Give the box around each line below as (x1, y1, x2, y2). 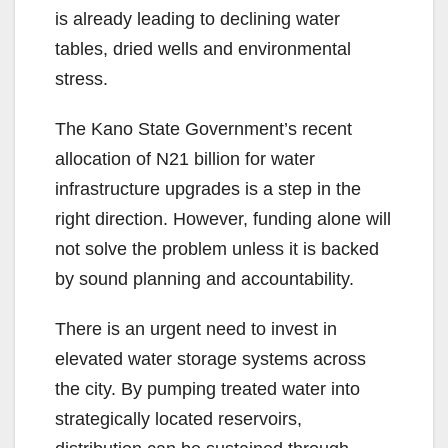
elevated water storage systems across (55, 349, 366, 370)
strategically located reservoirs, (55, 409, 302, 430)
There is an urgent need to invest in (55, 319, 337, 340)
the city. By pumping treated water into (55, 379, 360, 400)
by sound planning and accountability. (55, 269, 354, 290)
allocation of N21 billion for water (55, 149, 315, 170)
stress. (55, 69, 108, 90)
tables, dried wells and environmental (55, 39, 351, 60)
